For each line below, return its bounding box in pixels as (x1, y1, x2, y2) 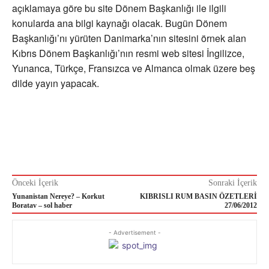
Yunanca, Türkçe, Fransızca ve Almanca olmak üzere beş (12, 61, 255, 76)
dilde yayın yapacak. (12, 76, 99, 91)
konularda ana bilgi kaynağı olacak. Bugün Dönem (12, 16, 227, 31)
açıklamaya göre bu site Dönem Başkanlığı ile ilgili (12, 1, 226, 16)
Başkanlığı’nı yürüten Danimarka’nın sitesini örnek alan (12, 31, 246, 46)
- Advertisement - (108, 229, 161, 237)
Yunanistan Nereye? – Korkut (12, 192, 104, 201)
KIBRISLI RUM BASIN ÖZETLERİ (139, 192, 257, 201)
